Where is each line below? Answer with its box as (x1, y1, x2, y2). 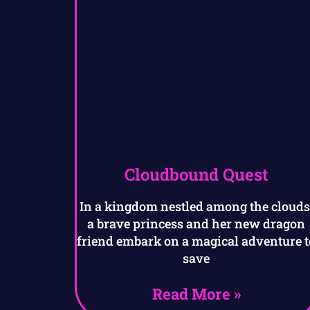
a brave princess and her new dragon (87, 215, 306, 232)
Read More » (152, 284, 241, 304)
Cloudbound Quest (124, 163, 268, 186)
